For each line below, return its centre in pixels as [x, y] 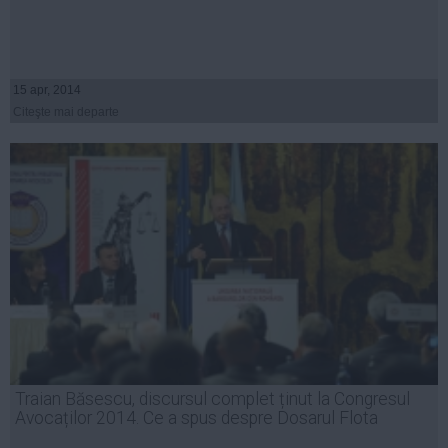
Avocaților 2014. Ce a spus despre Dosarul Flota [196, 417]
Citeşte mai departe [66, 111]
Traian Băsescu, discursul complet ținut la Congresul [212, 398]
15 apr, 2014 [47, 89]
